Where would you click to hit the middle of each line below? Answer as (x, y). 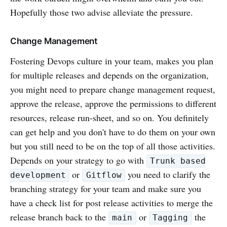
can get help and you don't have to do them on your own (113, 131)
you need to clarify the (168, 174)
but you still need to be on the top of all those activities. (113, 146)
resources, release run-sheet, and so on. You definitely (109, 117)
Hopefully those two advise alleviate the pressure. (102, 12)
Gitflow (104, 175)
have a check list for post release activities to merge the (111, 202)
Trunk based (178, 161)
